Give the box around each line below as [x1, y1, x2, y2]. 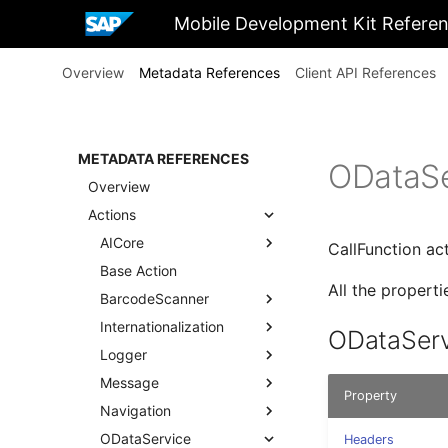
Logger [100, 346, 147, 363]
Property [344, 388, 397, 403]
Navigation [100, 402, 171, 419]
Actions [88, 206, 136, 223]
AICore [100, 234, 144, 251]
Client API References [295, 64, 436, 81]
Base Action [100, 262, 177, 279]
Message [100, 374, 159, 391]
